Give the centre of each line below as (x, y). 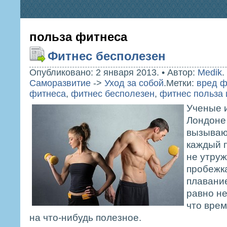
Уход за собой (134, 83)
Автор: (182, 72)
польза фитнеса (78, 37)
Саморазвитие (60, 83)
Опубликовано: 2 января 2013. (94, 72)
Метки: (181, 83)
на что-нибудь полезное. (85, 217)
